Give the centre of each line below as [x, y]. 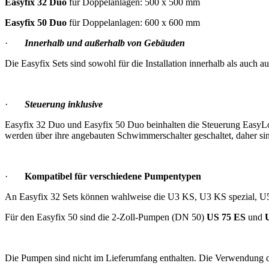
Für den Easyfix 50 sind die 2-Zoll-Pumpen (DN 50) [106, 217]
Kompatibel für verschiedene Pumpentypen [113, 176]
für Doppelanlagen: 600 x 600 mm [133, 22]
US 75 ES [226, 217]
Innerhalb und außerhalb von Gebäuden [105, 43]
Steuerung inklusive [64, 104]
